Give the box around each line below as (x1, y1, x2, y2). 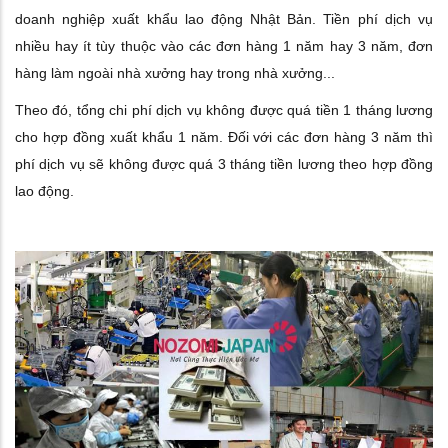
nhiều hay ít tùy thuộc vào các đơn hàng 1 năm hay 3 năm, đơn (15, 37, 433, 54)
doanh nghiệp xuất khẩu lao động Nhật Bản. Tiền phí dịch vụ (15, 10, 433, 27)
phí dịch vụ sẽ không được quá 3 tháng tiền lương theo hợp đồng (15, 155, 433, 172)
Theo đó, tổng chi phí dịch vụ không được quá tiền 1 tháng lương (15, 101, 433, 118)
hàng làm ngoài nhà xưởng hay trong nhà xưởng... (15, 64, 335, 81)
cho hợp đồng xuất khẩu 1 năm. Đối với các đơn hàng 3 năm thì (15, 128, 433, 145)
